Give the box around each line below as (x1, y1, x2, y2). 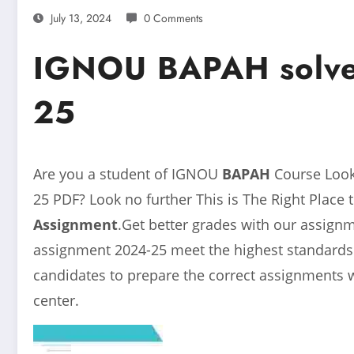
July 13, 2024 (51, 9, 111, 26)
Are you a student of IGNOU (33, 164, 222, 183)
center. (33, 290, 79, 310)
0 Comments (144, 9, 203, 26)
